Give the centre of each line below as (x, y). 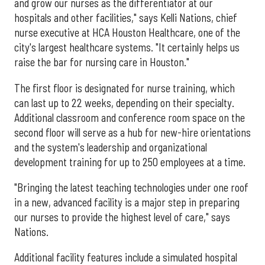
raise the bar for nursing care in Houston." (102, 62)
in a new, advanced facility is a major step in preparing (127, 203)
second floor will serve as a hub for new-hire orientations (132, 132)
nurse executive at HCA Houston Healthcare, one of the (127, 33)
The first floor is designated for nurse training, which (125, 88)
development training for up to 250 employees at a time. (130, 162)
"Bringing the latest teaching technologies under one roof (131, 188)
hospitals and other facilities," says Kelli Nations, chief (126, 18)
